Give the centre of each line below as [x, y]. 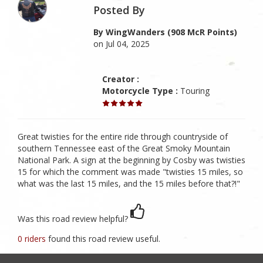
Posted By [119, 10]
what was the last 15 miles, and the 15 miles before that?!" [129, 183]
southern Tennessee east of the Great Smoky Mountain [124, 148]
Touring [194, 91]
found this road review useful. [104, 238]
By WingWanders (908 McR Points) [166, 32]
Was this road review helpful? [73, 219]
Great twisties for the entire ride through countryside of [123, 136]
